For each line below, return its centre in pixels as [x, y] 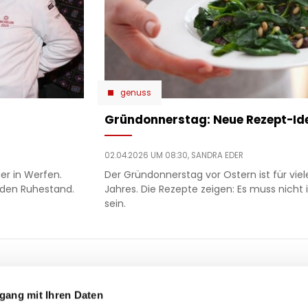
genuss [136, 93]
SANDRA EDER [217, 156]
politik [115, 295]
